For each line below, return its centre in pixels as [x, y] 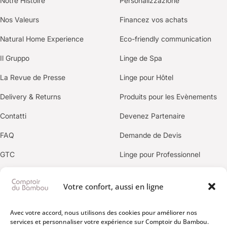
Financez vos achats [154, 20]
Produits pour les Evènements [168, 97]
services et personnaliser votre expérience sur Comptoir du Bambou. [109, 222]
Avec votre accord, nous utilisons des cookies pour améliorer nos [104, 213]
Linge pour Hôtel [146, 78]
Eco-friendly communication [165, 39]
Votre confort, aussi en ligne [113, 186]
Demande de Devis [150, 135]
